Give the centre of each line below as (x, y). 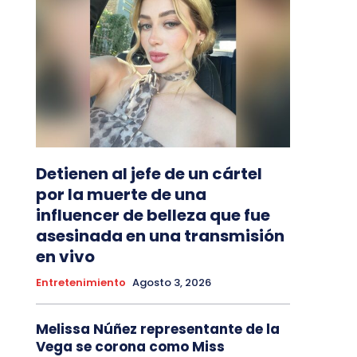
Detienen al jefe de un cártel (149, 174)
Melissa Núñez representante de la (157, 330)
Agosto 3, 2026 (171, 283)
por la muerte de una (121, 195)
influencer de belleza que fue (153, 216)
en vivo (65, 257)
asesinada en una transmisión (160, 236)
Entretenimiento (80, 283)
